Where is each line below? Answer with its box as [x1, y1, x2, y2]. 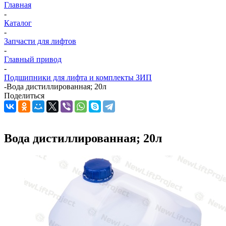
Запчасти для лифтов [4, 37, 76, 45]
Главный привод [4, 55, 62, 64]
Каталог [4, 19, 32, 27]
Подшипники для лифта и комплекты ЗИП [4, 73, 152, 82]
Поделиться [4, 91, 44, 100]
